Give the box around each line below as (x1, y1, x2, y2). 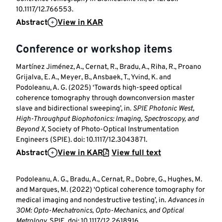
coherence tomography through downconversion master (16, 94, 195, 104)
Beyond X (16, 125, 45, 135)
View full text (111, 148, 161, 159)
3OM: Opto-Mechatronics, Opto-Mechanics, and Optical (16, 206, 184, 216)
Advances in (167, 196, 204, 206)
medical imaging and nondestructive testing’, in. (16, 196, 167, 206)
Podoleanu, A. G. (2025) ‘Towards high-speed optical (16, 83, 182, 93)
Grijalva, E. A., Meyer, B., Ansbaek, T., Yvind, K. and (16, 73, 171, 83)
